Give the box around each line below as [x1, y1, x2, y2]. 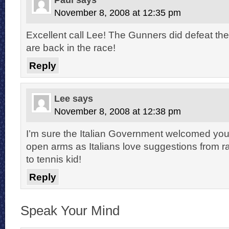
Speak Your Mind [20, 203, 120, 218]
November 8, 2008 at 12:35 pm [54, 7, 181, 18]
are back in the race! [26, 41, 116, 53]
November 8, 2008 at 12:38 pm [54, 106, 181, 117]
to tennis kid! [26, 153, 81, 165]
